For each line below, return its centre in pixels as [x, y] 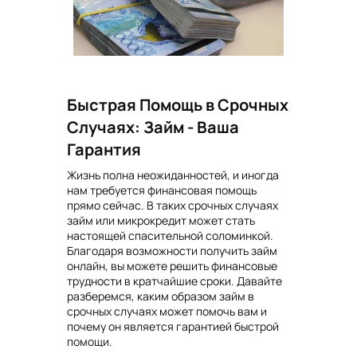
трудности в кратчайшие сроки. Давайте [175, 281]
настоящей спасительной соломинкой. [170, 236]
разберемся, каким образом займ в [161, 296]
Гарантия [104, 149]
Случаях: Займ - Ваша [153, 127]
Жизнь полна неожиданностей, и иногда [173, 175]
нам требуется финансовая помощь [162, 190]
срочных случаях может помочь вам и [167, 312]
